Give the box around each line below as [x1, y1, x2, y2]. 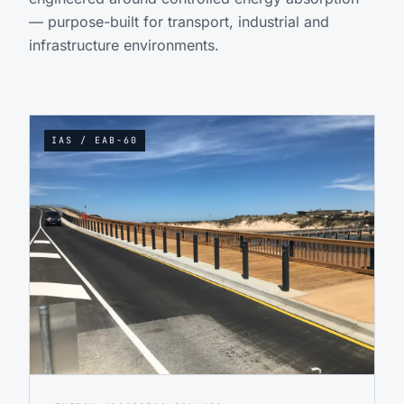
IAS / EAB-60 [51, 134, 138, 147]
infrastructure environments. [29, 36, 219, 55]
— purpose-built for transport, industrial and [29, 13, 329, 32]
